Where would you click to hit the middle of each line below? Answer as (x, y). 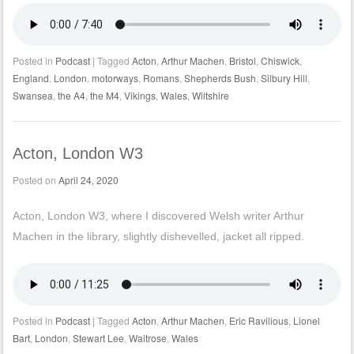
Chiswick (280, 61)
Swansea (32, 96)
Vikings (139, 96)
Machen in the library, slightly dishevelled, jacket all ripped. (158, 237)
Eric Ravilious (258, 321)
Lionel (306, 321)
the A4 (71, 96)
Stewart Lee (98, 338)
